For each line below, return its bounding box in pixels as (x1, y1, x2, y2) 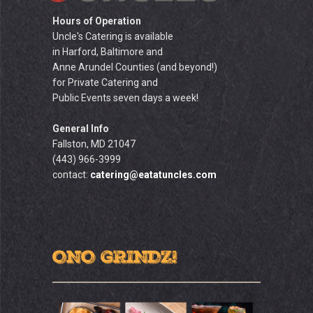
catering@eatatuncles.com (90, 169, 217, 180)
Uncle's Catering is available (52, 31, 173, 42)
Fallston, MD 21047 (52, 138, 136, 150)
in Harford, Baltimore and (52, 46, 163, 57)
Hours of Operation (52, 15, 141, 27)
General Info (52, 123, 109, 134)
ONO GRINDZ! (52, 245, 177, 272)
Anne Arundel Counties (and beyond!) (52, 61, 217, 73)
